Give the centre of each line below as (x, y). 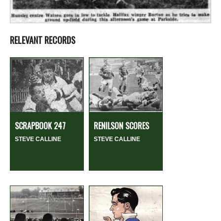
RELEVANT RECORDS (43, 40)
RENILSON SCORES (121, 126)
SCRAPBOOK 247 (40, 126)
